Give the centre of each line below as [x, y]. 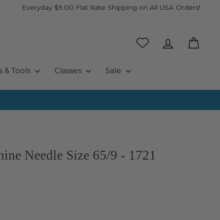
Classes [69, 70]
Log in [186, 41]
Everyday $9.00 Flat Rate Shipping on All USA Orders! [111, 7]
